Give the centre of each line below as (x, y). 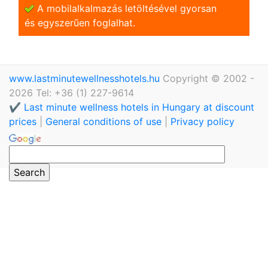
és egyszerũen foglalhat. (80, 22)
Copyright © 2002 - (208, 78)
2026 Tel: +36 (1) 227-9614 (71, 92)
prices (24, 121)
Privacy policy (202, 121)
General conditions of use (103, 121)
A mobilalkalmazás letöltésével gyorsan (125, 8)
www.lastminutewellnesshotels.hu (86, 78)
